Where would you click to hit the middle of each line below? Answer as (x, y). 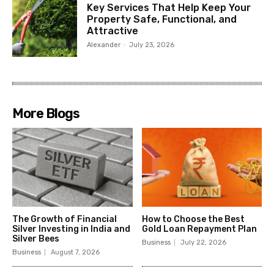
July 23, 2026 (152, 45)
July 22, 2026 (203, 243)
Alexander (104, 45)
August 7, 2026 (75, 253)
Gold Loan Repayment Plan (200, 229)
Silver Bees (36, 239)
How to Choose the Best (193, 220)
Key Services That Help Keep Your (169, 8)
